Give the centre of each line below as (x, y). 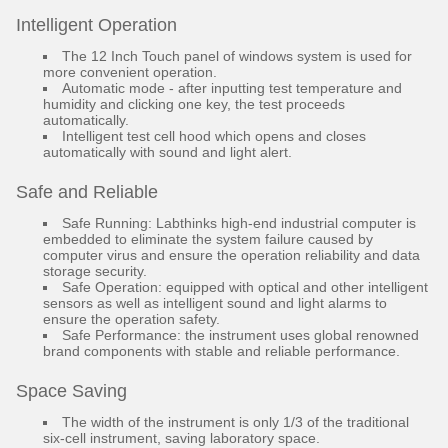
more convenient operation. (130, 72)
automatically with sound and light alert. (167, 152)
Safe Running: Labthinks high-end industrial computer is (239, 223)
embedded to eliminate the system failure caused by (208, 239)
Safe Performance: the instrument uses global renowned (240, 335)
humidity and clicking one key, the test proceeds (194, 104)
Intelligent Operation (96, 25)
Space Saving (71, 391)
